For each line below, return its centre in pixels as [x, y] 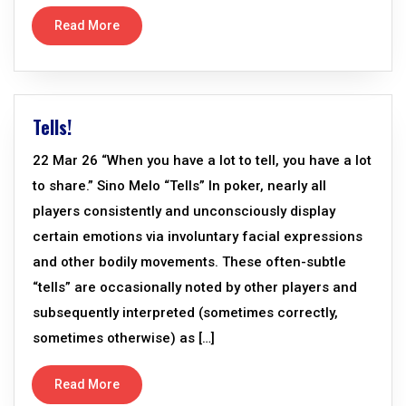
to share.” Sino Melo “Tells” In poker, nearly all [179, 186]
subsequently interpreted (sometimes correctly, [185, 313]
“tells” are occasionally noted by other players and [195, 287]
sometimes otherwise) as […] [124, 338]
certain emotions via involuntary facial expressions [198, 237]
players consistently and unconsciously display [184, 211]
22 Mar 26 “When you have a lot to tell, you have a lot [202, 160]
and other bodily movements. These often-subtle [189, 262]
